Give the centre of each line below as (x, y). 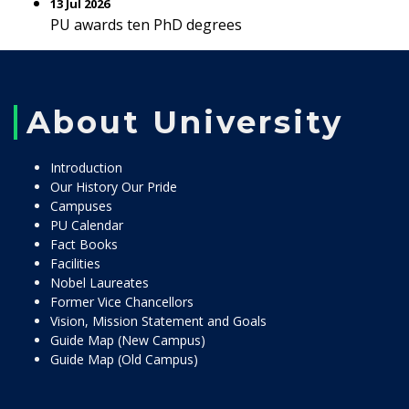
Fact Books (84, 244)
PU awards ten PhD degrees (146, 25)
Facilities (75, 263)
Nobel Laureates (100, 283)
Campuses (81, 206)
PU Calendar (87, 225)
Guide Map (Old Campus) (124, 359)
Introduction (86, 168)
